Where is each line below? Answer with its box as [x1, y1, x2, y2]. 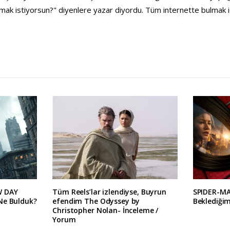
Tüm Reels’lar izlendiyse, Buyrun [52, 186, 166, 197]
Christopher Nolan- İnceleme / [52, 205, 159, 215]
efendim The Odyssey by [52, 196, 140, 206]
